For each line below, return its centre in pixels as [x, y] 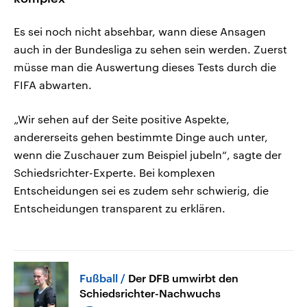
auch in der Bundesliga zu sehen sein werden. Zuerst [150, 49]
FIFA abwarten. [53, 85]
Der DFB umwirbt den [183, 278]
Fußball [99, 278]
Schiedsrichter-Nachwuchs [150, 293]
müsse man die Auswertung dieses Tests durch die [145, 67]
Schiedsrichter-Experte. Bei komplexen [114, 173]
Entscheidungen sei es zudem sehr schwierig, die [141, 191]
